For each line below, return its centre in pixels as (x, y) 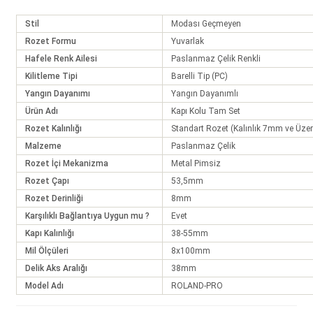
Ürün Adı (42, 111)
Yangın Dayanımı (58, 94)
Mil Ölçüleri (47, 251)
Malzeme (43, 146)
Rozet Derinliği (54, 198)
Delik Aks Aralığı (56, 268)
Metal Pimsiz (196, 163)
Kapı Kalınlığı (50, 233)
